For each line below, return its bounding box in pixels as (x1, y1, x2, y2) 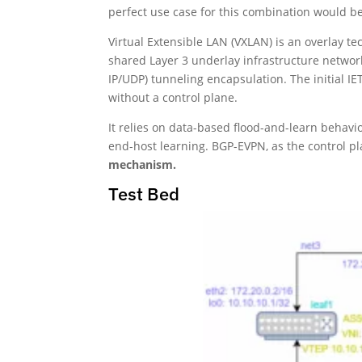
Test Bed (108, 181, 180, 205)
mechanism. (108, 156, 177, 172)
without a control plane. (108, 89, 238, 105)
